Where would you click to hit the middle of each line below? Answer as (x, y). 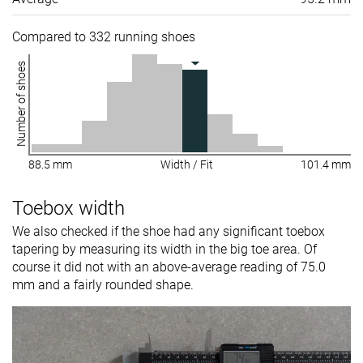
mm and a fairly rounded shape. (103, 285)
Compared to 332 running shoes (104, 37)
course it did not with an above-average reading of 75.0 (169, 267)
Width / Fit (186, 165)
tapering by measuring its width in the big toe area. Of (164, 250)
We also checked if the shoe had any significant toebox (169, 232)
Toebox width (68, 209)
